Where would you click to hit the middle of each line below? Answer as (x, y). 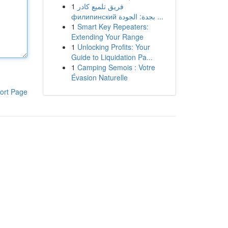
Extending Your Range (107, 37)
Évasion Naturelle (99, 77)
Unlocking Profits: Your (113, 47)
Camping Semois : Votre (116, 67)
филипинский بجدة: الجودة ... (159, 16)
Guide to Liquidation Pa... (112, 57)
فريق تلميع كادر (100, 6)
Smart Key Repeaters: (113, 26)
